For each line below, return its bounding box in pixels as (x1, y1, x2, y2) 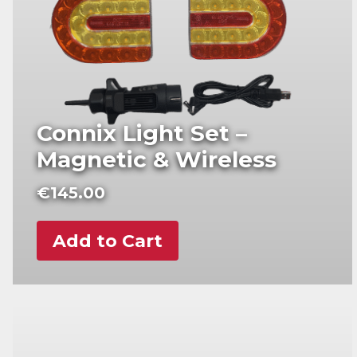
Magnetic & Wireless (37, 146, 277, 174)
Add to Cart (53, 229, 163, 252)
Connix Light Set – (37, 120, 247, 147)
